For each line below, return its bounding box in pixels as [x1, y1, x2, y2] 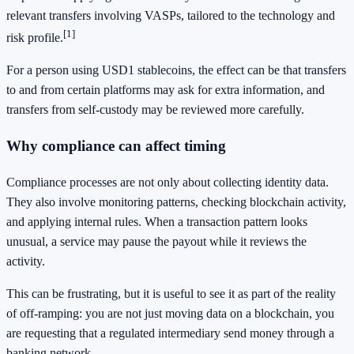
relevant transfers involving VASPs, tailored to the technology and [6, 8, 335, 22]
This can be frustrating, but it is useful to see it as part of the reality [6, 286, 336, 300]
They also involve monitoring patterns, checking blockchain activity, [6, 194, 346, 209]
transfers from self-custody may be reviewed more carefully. [6, 103, 304, 117]
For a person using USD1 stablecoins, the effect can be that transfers [6, 63, 346, 77]
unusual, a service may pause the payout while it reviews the [6, 234, 307, 248]
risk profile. [6, 31, 63, 45]
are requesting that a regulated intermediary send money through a [6, 326, 334, 340]
